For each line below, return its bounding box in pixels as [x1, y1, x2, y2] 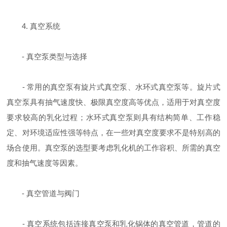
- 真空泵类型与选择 [7, 52, 88, 61]
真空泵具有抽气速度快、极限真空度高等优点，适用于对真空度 [7, 98, 220, 106]
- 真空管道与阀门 [7, 189, 80, 198]
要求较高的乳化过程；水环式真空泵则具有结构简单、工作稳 [7, 113, 220, 122]
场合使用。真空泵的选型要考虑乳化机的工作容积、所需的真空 [7, 143, 220, 152]
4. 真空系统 [7, 22, 61, 30]
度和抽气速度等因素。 [7, 159, 83, 167]
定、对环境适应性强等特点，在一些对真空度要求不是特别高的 [7, 128, 220, 137]
